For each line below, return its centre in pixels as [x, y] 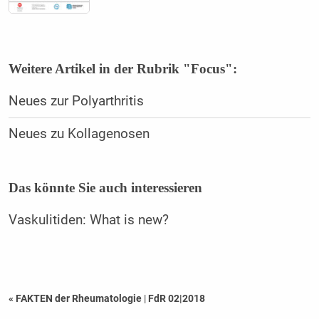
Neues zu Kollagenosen [79, 134]
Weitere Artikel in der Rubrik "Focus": [122, 68]
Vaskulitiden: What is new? [88, 220]
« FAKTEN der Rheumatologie [76, 298]
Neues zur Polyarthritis [76, 101]
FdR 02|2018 [176, 298]
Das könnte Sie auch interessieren [105, 187]
